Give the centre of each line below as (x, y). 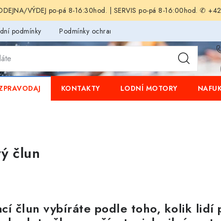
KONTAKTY (80, 88)
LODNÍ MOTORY (149, 88)
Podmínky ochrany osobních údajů (112, 31)
